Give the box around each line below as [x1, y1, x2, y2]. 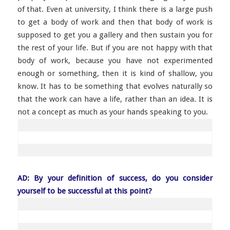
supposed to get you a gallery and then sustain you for [17, 30, 213, 40]
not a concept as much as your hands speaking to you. [17, 107, 208, 117]
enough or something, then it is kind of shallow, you [17, 69, 213, 78]
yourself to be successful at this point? [17, 186, 152, 196]
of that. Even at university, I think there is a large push [17, 5, 213, 14]
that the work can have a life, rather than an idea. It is [17, 94, 213, 104]
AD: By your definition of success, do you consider [17, 174, 213, 183]
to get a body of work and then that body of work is [17, 17, 213, 27]
